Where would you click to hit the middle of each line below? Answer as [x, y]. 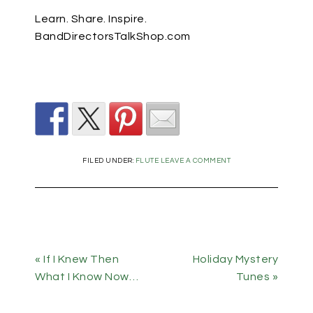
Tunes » [257, 277]
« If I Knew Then [77, 260]
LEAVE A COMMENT [195, 161]
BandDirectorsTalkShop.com [113, 37]
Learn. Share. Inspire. [91, 19]
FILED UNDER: [109, 161]
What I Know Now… [87, 277]
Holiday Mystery [235, 260]
